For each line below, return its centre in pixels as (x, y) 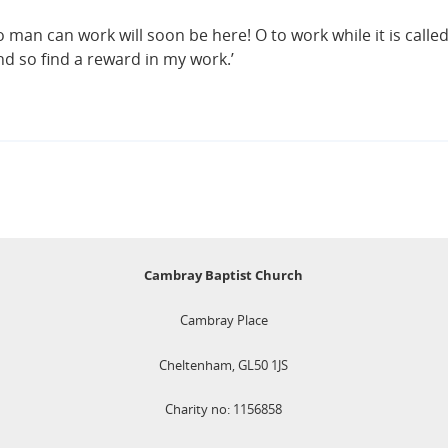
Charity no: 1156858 (224, 409)
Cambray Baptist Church (224, 275)
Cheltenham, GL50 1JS (224, 364)
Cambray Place (223, 319)
